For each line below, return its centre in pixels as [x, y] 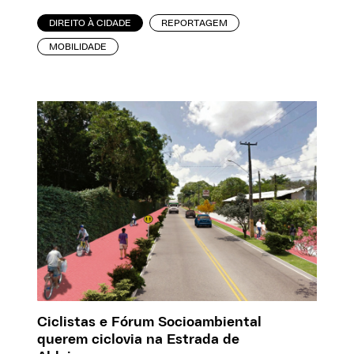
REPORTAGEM [195, 23]
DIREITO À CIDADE [90, 23]
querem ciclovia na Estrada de [139, 339]
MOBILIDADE [78, 47]
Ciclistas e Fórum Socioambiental [150, 322]
